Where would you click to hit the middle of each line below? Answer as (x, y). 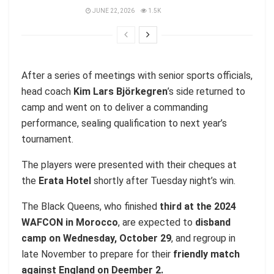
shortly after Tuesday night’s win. (163, 181)
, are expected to (157, 223)
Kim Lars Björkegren (120, 92)
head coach (47, 92)
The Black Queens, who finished (91, 207)
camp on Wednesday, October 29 (96, 239)
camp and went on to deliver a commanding (115, 108)
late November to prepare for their (97, 254)
